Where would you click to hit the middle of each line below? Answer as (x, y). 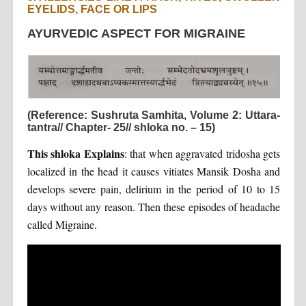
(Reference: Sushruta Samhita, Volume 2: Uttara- (154, 115)
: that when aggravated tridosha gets (202, 154)
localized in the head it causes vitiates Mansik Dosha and (154, 171)
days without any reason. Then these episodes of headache (154, 207)
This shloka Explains (75, 154)
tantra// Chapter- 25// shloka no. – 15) (121, 128)
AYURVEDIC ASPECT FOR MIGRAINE (136, 33)
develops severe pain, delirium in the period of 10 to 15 (154, 189)
